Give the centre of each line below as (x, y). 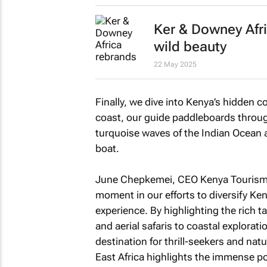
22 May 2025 (175, 64)
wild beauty (190, 46)
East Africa (119, 257)
